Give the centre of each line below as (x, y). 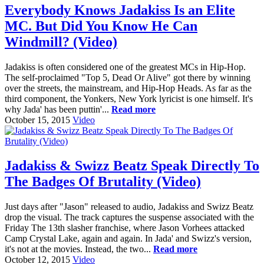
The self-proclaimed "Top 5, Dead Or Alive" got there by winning (128, 77)
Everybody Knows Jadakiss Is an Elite (120, 10)
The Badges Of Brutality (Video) (103, 182)
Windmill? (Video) (61, 42)
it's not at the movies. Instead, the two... (79, 249)
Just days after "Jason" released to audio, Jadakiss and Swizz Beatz (129, 207)
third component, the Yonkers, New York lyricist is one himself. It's (129, 98)
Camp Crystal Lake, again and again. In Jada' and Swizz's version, (128, 239)
